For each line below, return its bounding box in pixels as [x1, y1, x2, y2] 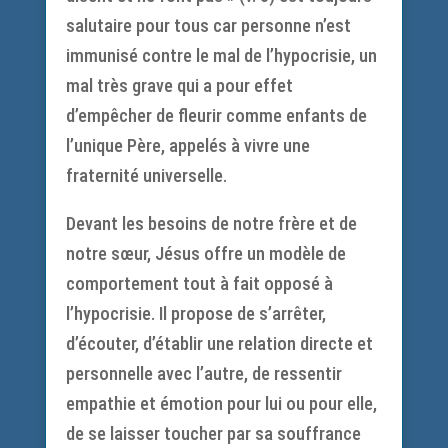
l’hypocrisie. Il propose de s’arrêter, [65, 303, 326, 324]
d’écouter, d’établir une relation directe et [65, 333, 373, 354]
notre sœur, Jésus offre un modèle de [65, 243, 346, 264]
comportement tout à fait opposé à [65, 273, 333, 294]
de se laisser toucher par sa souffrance [65, 423, 361, 444]
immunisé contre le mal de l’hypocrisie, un [65, 45, 377, 66]
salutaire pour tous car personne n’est [65, 15, 351, 36]
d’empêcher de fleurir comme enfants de [65, 105, 367, 126]
